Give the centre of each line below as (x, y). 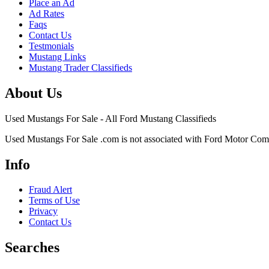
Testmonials (51, 46)
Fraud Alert (50, 190)
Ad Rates (47, 13)
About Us (33, 93)
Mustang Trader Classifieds (80, 67)
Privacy (43, 211)
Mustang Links (57, 56)
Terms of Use (54, 201)
